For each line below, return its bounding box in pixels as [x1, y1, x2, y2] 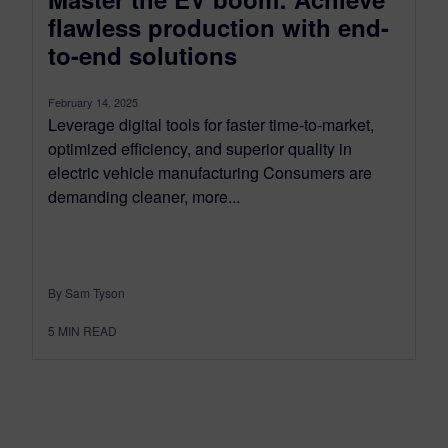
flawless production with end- [48, 10, 389, 45]
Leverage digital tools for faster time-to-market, [48, 113, 374, 137]
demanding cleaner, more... [48, 185, 240, 209]
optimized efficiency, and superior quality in [48, 137, 352, 161]
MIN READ [58, 322, 117, 340]
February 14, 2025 [48, 94, 138, 111]
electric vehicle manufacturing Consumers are [48, 161, 372, 185]
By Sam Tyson [48, 284, 125, 302]
